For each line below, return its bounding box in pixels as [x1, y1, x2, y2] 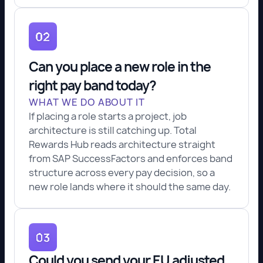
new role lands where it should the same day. [29, 180, 231, 193]
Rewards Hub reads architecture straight [29, 138, 215, 151]
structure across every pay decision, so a [29, 166, 215, 179]
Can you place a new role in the [29, 58, 211, 76]
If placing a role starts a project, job [29, 110, 187, 123]
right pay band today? [29, 77, 156, 95]
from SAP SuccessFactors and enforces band [29, 152, 232, 165]
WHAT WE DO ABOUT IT [29, 96, 146, 109]
